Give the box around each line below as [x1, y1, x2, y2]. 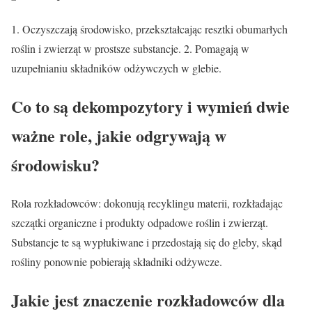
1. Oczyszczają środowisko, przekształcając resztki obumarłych [11, 21, 288, 36]
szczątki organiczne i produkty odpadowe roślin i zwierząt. [11, 214, 268, 230]
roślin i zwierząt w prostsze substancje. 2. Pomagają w [11, 40, 249, 56]
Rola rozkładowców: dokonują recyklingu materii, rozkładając [11, 195, 283, 210]
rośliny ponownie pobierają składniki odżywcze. [11, 253, 222, 269]
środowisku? [11, 152, 100, 177]
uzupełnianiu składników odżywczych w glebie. [11, 60, 221, 75]
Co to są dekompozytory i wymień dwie [11, 93, 290, 118]
